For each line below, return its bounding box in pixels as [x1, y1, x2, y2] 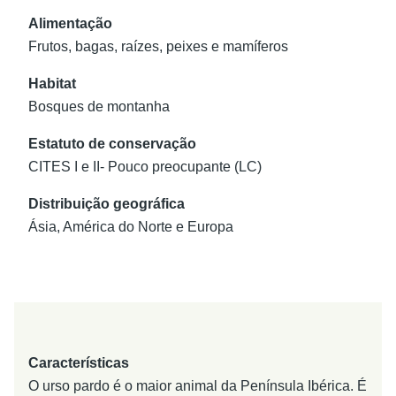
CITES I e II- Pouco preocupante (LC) [28, 159, 262, 174]
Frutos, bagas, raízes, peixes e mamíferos [28, 39, 288, 54]
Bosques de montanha [28, 99, 170, 114]
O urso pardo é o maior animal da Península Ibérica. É [28, 378, 367, 393]
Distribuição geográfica [28, 196, 185, 211]
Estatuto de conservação [28, 136, 196, 151]
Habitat [28, 76, 76, 91]
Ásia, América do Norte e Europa [28, 219, 233, 234]
